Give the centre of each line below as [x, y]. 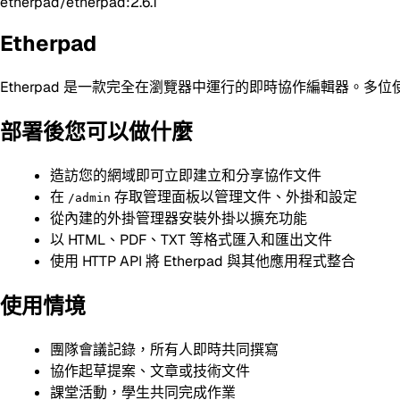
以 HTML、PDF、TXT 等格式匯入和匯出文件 [191, 239]
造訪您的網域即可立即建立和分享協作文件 [186, 175]
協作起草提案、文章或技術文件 [150, 371]
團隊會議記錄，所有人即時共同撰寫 [164, 349]
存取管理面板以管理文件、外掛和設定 [234, 196]
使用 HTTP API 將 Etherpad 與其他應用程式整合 [203, 261]
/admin [89, 197]
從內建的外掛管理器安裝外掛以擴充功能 [179, 218]
